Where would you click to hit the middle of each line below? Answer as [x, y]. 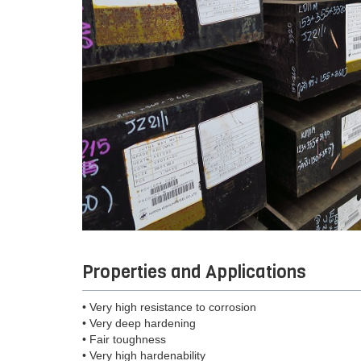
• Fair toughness [124, 340]
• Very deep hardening [139, 324]
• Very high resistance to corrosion [169, 307]
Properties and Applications [194, 272]
